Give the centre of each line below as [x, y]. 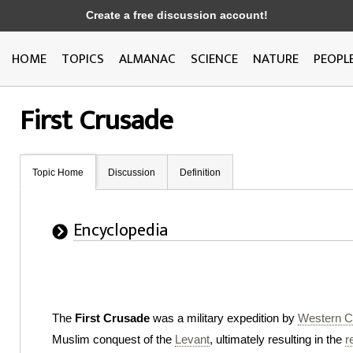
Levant [192, 339]
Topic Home [58, 173]
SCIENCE [214, 59]
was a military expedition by [224, 318]
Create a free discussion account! [176, 15]
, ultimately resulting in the [277, 339]
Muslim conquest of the [113, 339]
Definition [200, 173]
